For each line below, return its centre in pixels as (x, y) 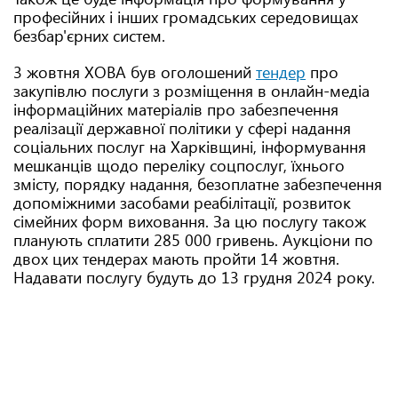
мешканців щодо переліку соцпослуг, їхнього (179, 165)
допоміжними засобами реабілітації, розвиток (182, 203)
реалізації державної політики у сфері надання (182, 128)
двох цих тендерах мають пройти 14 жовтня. (176, 259)
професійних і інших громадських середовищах (186, 17)
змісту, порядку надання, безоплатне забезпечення (198, 184)
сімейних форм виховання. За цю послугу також (190, 221)
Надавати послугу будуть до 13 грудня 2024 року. (194, 277)
